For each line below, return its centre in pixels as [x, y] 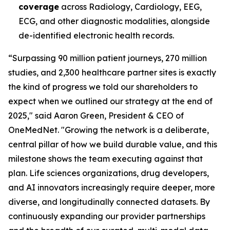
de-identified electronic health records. [96, 35]
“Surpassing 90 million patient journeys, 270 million [108, 58]
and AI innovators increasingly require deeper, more [112, 187]
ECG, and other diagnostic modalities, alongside [114, 21]
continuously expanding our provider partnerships [107, 216]
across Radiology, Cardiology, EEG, [130, 7]
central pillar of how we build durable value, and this [113, 144]
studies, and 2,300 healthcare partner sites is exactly [112, 72]
